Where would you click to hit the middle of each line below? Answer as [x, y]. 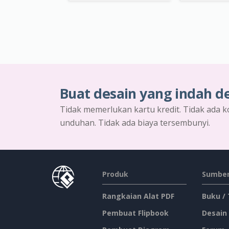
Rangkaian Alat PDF [138, 196]
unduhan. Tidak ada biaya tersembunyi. [135, 123]
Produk [115, 174]
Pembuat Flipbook [135, 213]
